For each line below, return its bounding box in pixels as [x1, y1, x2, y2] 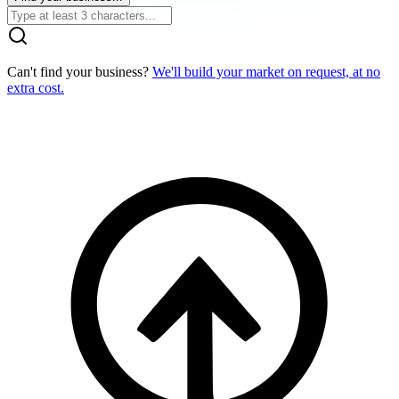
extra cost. [7, 80, 64, 96]
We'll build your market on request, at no [152, 64, 380, 80]
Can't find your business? [7, 64, 152, 80]
